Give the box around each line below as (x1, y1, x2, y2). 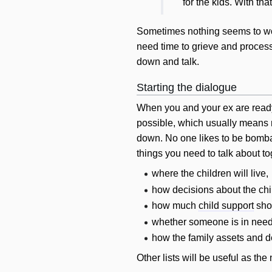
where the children (152, 168, 234, 179)
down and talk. (137, 56, 199, 67)
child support (199, 200, 254, 211)
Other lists (137, 253, 182, 263)
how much (152, 200, 199, 211)
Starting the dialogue (137, 81, 237, 94)
